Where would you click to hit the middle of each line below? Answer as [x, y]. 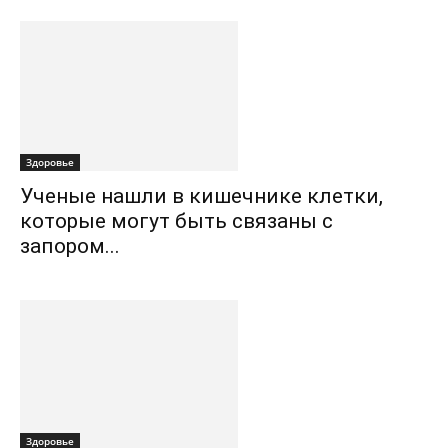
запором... [70, 246]
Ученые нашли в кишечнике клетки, [201, 196]
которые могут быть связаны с [176, 221]
